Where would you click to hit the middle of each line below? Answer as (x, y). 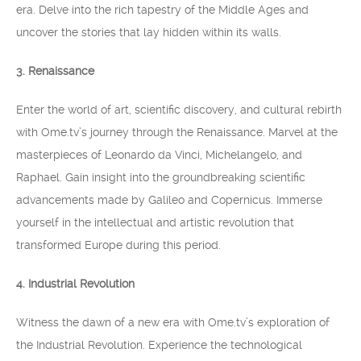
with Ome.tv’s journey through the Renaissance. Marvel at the (177, 132)
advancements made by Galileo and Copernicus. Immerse (169, 200)
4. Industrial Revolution (75, 284)
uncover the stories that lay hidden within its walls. (149, 32)
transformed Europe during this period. (118, 245)
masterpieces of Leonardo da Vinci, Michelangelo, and (159, 155)
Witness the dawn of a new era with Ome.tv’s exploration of (173, 322)
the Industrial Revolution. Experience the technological (159, 345)
